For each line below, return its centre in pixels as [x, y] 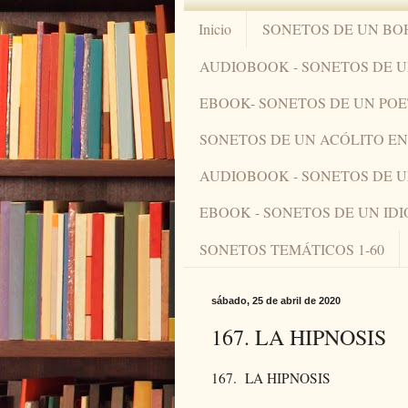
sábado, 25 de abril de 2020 [276, 301]
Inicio [215, 29]
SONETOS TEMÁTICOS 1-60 [292, 249]
